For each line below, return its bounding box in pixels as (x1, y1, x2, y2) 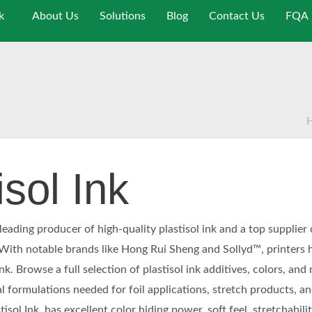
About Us (32, 10, 79, 22)
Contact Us (209, 10, 265, 22)
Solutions (100, 10, 146, 22)
